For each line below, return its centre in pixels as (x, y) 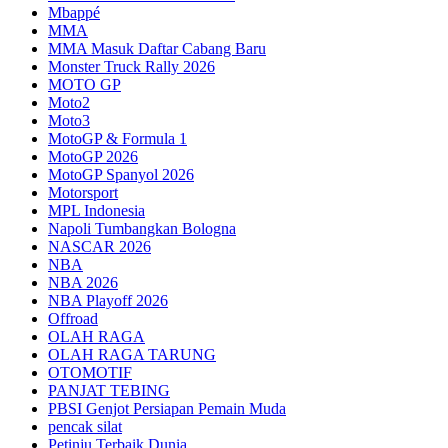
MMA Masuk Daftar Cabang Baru (157, 48)
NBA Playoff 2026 (108, 300)
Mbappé (74, 12)
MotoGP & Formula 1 (117, 138)
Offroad (73, 318)
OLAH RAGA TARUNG (132, 354)
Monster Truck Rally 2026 (131, 66)
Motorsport (83, 192)
